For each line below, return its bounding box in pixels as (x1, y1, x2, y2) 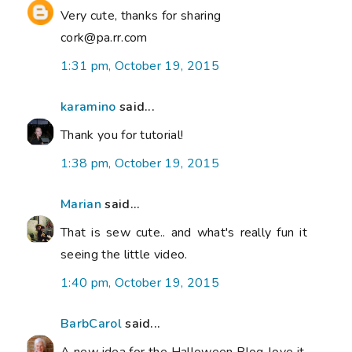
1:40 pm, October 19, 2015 (60, 273, 219, 291)
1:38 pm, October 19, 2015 (60, 154, 219, 172)
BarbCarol (60, 314, 122, 332)
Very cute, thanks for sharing (60, 6, 222, 24)
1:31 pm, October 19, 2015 (60, 57, 219, 75)
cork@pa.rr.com (60, 28, 148, 46)
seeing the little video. (60, 245, 188, 263)
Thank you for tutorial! (60, 126, 184, 144)
